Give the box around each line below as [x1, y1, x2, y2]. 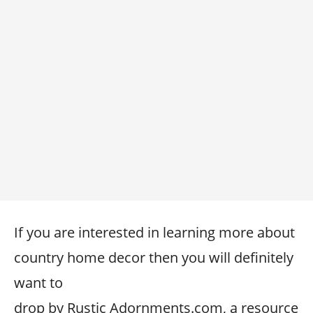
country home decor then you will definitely [14, 248, 293, 267]
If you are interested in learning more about [14, 223, 295, 242]
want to [14, 273, 63, 292]
